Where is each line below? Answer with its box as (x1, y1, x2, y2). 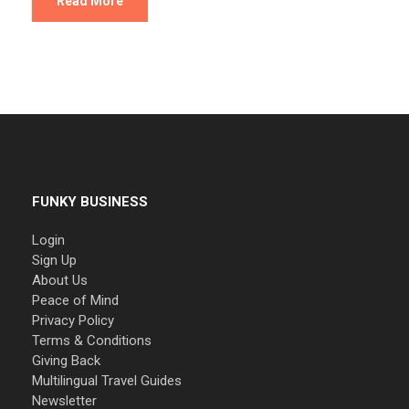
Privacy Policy (32, 312, 114, 330)
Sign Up (32, 252, 77, 269)
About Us (32, 272, 88, 289)
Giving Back (32, 352, 100, 370)
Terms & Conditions (32, 332, 152, 350)
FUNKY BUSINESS (32, 194, 148, 211)
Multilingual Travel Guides (32, 372, 182, 390)
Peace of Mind (32, 292, 119, 309)
